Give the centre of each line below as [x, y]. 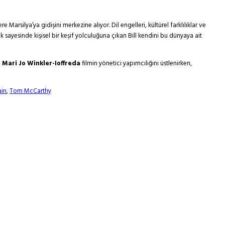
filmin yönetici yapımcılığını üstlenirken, [136, 64]
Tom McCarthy [30, 91]
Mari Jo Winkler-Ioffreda [41, 64]
